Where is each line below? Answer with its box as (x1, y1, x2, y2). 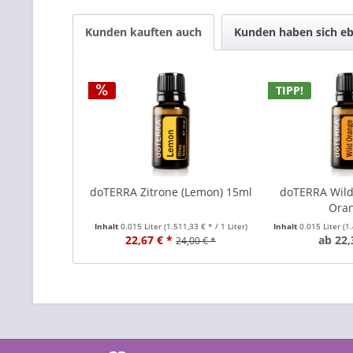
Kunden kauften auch (85, 24, 202, 39)
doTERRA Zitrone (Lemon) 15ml (89, 184, 252, 199)
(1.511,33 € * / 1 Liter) (163, 221, 247, 232)
